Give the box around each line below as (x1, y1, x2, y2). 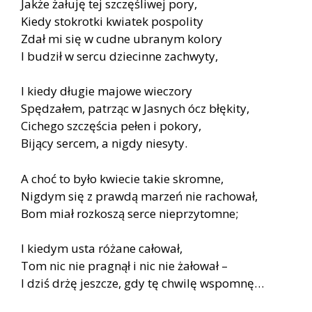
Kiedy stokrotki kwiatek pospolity (21, 13, 203, 29)
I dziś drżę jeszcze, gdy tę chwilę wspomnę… (21, 275, 264, 292)
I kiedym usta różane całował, (21, 240, 182, 257)
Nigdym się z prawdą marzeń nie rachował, (21, 187, 258, 204)
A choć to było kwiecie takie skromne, (21, 170, 224, 187)
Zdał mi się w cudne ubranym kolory (21, 30, 222, 47)
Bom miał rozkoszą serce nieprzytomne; (21, 205, 238, 221)
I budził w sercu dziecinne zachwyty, (21, 47, 218, 64)
